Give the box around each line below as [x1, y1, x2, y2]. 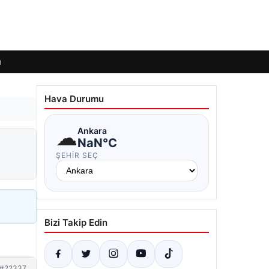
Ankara [77, 125, 107, 136]
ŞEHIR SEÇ [56, 151, 98, 160]
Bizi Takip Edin [44, 217, 107, 228]
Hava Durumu [44, 93, 104, 104]
